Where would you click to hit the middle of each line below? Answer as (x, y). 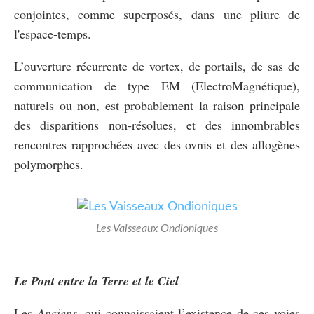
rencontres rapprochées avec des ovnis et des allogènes (157, 144)
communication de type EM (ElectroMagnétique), (157, 85)
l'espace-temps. (53, 33)
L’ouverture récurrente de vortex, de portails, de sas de (157, 66)
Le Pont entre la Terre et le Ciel (96, 280)
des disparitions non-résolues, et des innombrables (157, 124)
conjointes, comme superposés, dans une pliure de (157, 14)
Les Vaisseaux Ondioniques (157, 228)
